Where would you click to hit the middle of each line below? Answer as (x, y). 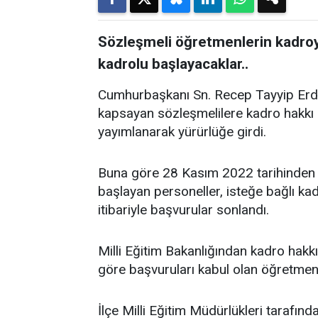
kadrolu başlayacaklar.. (173, 64)
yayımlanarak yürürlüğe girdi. (182, 132)
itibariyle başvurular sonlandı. (183, 210)
